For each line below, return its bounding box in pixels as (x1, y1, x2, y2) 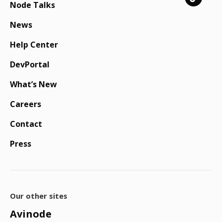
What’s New (10, 79, 57, 90)
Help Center (10, 39, 58, 51)
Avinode (10, 207, 52, 221)
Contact (10, 118, 42, 130)
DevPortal (10, 59, 50, 70)
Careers (10, 99, 41, 110)
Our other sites (10, 191, 67, 201)
